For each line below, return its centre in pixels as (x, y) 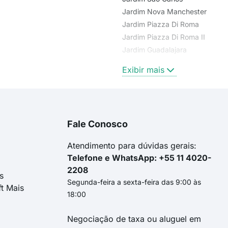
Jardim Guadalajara (154, 50)
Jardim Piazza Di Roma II (164, 37)
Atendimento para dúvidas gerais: (132, 146)
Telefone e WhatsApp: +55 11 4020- (139, 158)
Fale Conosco (97, 124)
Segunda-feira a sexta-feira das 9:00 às (134, 182)
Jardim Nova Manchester (164, 12)
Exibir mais (143, 70)
